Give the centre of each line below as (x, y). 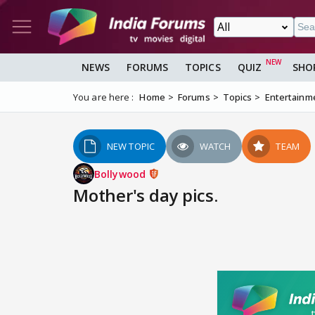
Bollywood (121, 174)
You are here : (104, 97)
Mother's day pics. (146, 195)
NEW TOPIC (131, 147)
